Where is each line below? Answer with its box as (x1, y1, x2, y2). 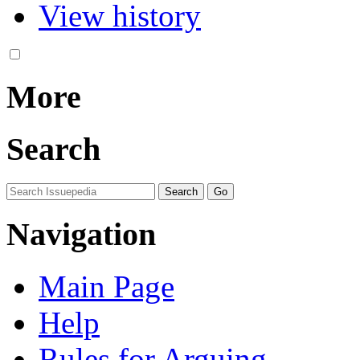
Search (6, 131, 100, 168)
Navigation (6, 215, 156, 252)
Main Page (39, 268, 174, 304)
